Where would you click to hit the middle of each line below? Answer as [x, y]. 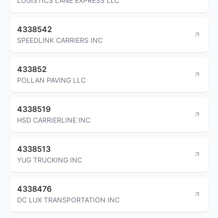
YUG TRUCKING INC [50, 160]
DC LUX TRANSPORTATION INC [68, 200]
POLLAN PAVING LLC [51, 80]
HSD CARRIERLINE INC [54, 120]
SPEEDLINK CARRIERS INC [60, 40]
